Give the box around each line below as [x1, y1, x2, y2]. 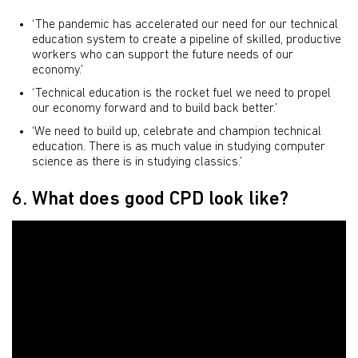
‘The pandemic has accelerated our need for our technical [32, 18, 338, 32]
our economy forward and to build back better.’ [32, 102, 277, 116]
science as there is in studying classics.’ [32, 156, 242, 169]
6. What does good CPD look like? [12, 189, 288, 209]
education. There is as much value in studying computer [32, 141, 325, 154]
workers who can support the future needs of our [32, 49, 293, 62]
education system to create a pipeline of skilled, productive [32, 34, 341, 47]
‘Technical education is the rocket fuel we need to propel [32, 87, 331, 101]
